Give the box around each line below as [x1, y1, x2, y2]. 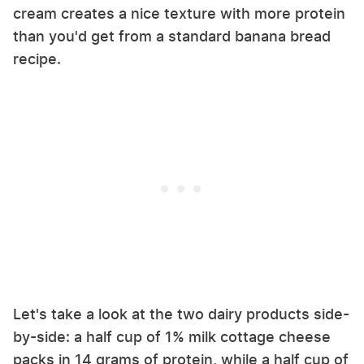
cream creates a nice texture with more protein [13, 4, 345, 22]
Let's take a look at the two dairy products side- [13, 305, 349, 323]
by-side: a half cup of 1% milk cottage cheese [13, 327, 331, 345]
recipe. [13, 50, 61, 67]
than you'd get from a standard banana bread [13, 27, 331, 45]
